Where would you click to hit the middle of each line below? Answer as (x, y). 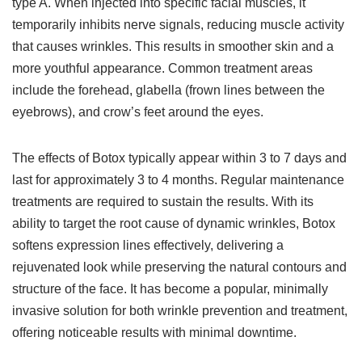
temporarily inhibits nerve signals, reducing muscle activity (178, 25)
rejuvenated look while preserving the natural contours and (179, 267)
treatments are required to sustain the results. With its (163, 202)
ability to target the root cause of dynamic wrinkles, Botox (174, 223)
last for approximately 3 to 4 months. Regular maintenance (178, 180)
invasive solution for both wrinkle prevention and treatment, (180, 311)
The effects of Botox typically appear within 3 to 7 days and (179, 158)
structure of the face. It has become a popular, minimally (170, 289)
